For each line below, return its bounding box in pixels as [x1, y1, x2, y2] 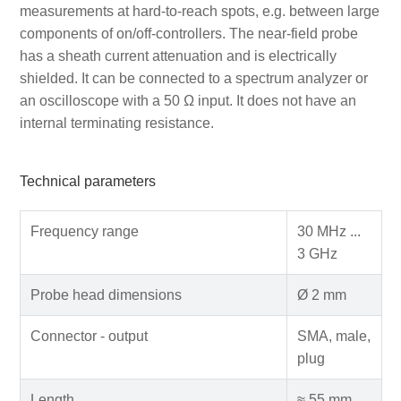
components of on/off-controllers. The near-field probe [19, 25, 358, 41]
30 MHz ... [296, 223, 361, 239]
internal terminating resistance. [19, 115, 214, 131]
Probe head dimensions [30, 286, 182, 303]
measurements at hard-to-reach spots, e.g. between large [19, 3, 380, 19]
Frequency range [30, 223, 139, 239]
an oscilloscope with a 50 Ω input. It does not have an [19, 92, 356, 108]
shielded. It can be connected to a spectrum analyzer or [19, 70, 368, 86]
